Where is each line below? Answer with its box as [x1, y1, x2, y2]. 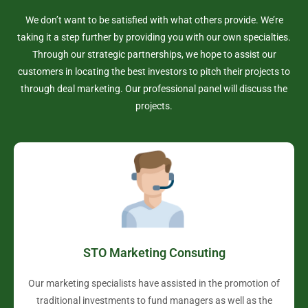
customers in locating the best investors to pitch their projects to [18, 66, 290, 77]
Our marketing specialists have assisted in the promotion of [28, 278, 280, 289]
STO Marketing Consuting [82, 245, 225, 261]
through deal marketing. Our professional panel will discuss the [21, 83, 287, 94]
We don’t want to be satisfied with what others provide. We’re [25, 14, 283, 25]
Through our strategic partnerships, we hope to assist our [32, 49, 276, 60]
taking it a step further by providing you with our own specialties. [17, 32, 291, 43]
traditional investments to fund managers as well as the [36, 295, 272, 307]
